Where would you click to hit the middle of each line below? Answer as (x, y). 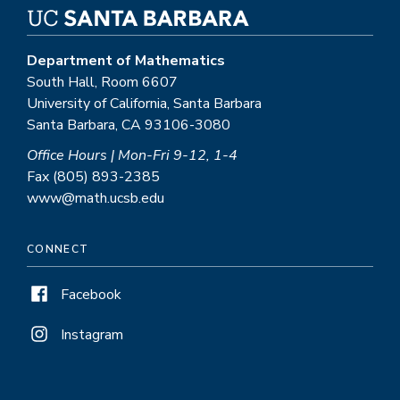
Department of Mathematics (126, 61)
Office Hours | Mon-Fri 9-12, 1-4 (132, 156)
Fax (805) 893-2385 (93, 177)
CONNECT (58, 250)
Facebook (91, 295)
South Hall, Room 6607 (102, 83)
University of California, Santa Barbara (144, 104)
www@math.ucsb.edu (96, 199)
